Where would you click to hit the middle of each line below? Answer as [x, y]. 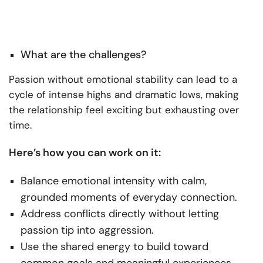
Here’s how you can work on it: [85, 152]
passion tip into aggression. [87, 230]
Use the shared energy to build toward [114, 246]
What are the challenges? [83, 54]
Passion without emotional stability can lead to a [123, 79]
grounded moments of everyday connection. [129, 197]
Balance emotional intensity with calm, [114, 181]
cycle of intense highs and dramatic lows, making [124, 94]
